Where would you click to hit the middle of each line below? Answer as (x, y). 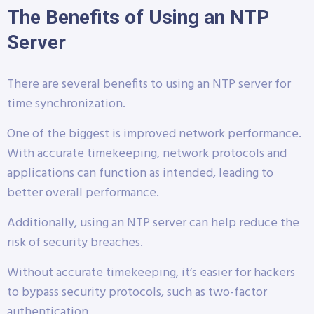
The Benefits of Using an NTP (138, 17)
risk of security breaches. (75, 243)
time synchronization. (66, 104)
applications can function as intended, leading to (140, 173)
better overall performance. (83, 193)
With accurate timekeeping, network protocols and (147, 153)
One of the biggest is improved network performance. (154, 134)
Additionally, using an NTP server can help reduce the (153, 223)
